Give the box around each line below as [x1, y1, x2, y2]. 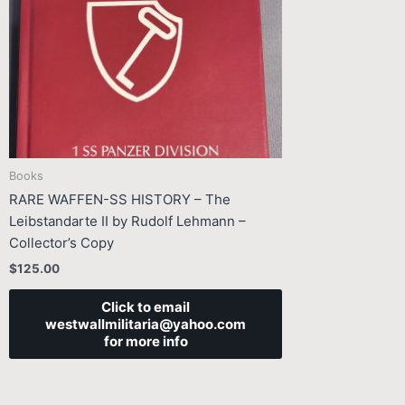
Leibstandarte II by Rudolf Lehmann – [9, 212, 246, 231]
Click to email [101, 297, 190, 316]
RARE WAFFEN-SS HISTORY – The [9, 191, 231, 209]
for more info [103, 332, 188, 350]
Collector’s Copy [9, 234, 114, 252]
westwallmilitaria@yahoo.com [45, 315, 246, 333]
